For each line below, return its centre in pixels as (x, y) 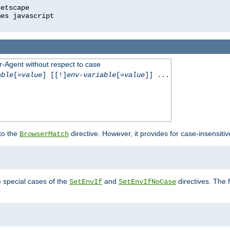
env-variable (91, 75)
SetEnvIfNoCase (147, 182)
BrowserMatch (44, 134)
